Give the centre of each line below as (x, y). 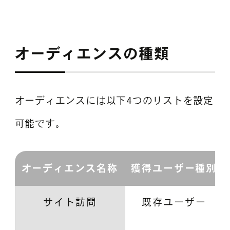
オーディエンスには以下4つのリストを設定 (114, 100)
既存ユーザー (174, 202)
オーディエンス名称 (70, 168)
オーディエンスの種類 (92, 54)
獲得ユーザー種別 (174, 168)
